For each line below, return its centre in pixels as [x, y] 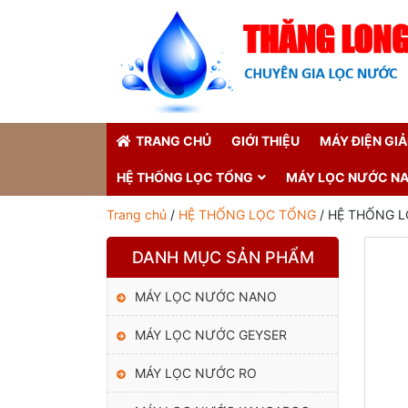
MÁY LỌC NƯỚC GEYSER [211, 334]
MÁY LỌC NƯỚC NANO [206, 296]
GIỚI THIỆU [265, 140]
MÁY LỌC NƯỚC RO [196, 372]
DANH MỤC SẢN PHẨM [223, 257]
